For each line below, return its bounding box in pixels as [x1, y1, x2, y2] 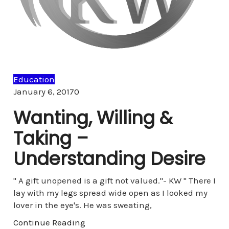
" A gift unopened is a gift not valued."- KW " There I [13, 175, 216, 186]
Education [13, 74, 55, 84]
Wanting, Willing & [13, 105, 173, 130]
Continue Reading [13, 217, 85, 227]
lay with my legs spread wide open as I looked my [13, 188, 208, 198]
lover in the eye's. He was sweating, [13, 200, 152, 210]
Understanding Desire [13, 146, 205, 171]
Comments [78, 86, 122, 96]
